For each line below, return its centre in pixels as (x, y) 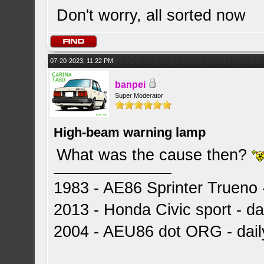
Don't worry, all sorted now (151, 15)
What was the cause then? (154, 155)
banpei (131, 85)
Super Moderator (139, 95)
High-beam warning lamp (130, 132)
